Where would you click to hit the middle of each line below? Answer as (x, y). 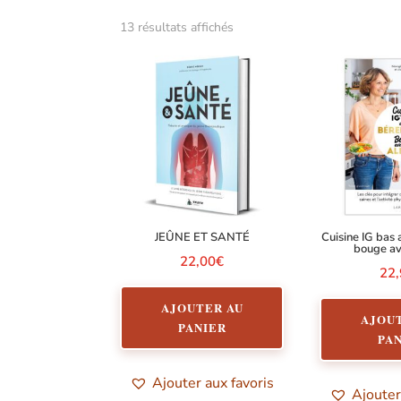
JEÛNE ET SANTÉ (202, 238)
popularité (261, 65)
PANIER (202, 327)
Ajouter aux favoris (213, 383)
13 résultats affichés (177, 27)
